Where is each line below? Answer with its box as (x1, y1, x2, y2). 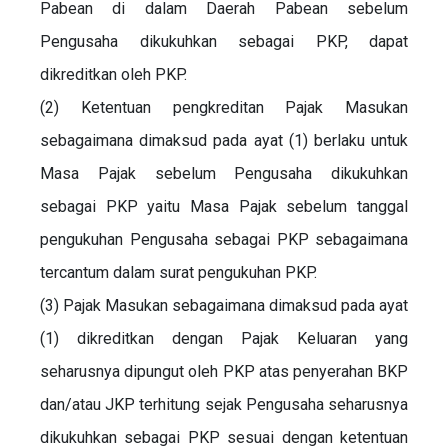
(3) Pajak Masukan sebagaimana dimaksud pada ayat (40, 295, 408, 315)
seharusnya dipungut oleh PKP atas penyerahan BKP (40, 361, 408, 381)
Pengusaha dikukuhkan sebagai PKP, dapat (40, 31, 408, 51)
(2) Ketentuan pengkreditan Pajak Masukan (40, 97, 408, 117)
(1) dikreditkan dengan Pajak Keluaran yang (40, 328, 408, 348)
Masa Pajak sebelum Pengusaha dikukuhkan (40, 163, 408, 183)
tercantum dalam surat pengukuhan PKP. (40, 262, 317, 282)
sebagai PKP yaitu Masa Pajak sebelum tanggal (40, 196, 408, 216)
